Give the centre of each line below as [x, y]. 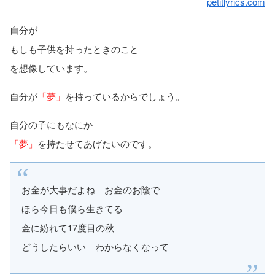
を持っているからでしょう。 [125, 96]
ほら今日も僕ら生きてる [72, 208]
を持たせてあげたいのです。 [97, 143]
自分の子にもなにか [51, 124]
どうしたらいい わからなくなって [95, 246]
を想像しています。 [51, 68]
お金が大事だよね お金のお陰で [91, 189]
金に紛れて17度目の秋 [68, 227]
